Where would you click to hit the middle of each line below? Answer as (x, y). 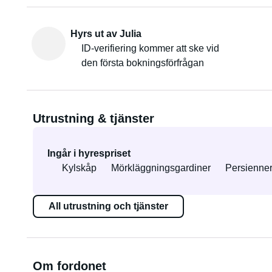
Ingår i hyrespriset (89, 153)
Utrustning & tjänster (93, 118)
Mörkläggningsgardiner (161, 168)
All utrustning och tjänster (108, 206)
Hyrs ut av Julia (106, 34)
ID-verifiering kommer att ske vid (150, 48)
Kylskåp (79, 168)
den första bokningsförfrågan (142, 63)
